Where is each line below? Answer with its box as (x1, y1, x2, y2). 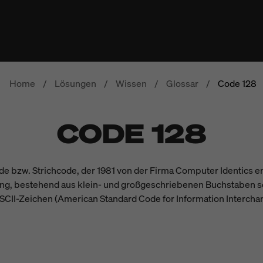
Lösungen (54, 77, 96, 90)
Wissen (115, 77, 147, 90)
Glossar (166, 77, 198, 90)
